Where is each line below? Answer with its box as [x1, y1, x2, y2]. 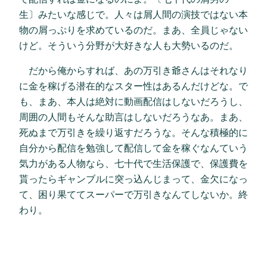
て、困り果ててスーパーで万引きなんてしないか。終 [19, 188, 248, 201]
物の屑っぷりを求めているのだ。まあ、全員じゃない [19, 23, 248, 36]
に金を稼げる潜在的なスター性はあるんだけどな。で [19, 80, 248, 92]
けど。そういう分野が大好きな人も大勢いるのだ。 [19, 39, 238, 51]
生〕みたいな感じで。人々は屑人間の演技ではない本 [19, 8, 248, 20]
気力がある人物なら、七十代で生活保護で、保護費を [19, 157, 248, 170]
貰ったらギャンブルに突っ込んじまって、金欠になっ [19, 173, 248, 185]
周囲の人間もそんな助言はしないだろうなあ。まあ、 [19, 111, 248, 123]
